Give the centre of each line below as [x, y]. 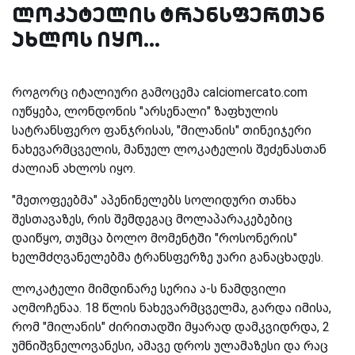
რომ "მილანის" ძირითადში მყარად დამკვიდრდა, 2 [171, 326]
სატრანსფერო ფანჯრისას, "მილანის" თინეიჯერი [162, 130]
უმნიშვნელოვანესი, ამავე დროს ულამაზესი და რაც [170, 345]
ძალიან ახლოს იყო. [74, 168]
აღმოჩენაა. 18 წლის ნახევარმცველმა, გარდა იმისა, [172, 307]
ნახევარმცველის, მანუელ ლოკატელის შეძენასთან [169, 149]
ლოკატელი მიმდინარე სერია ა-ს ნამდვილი [149, 288]
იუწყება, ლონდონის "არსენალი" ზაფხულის [145, 111]
